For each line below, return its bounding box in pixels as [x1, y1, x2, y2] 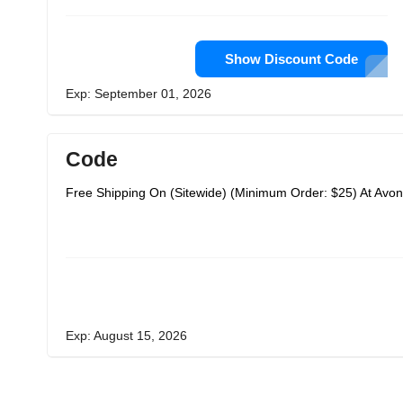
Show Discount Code [225, 51, 358, 67]
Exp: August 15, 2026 [66, 328, 187, 343]
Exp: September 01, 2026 [66, 86, 211, 101]
